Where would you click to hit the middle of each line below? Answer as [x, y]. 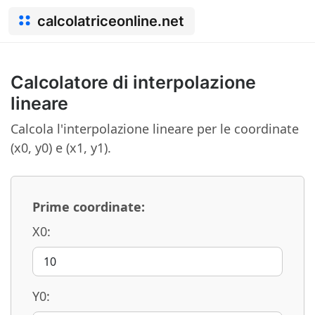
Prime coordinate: [89, 207]
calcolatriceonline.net [111, 21]
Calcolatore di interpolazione [133, 82]
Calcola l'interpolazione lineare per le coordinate [155, 129]
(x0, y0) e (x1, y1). [61, 148]
